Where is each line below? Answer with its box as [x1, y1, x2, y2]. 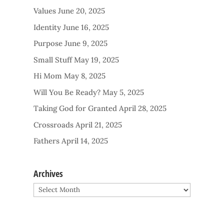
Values [33, 6, 56, 15]
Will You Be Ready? [33, 87, 101, 97]
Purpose [33, 38, 63, 48]
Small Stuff [33, 54, 72, 64]
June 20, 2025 [58, 6, 105, 15]
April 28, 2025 [119, 103, 167, 113]
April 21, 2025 [75, 119, 122, 129]
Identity [33, 22, 61, 32]
